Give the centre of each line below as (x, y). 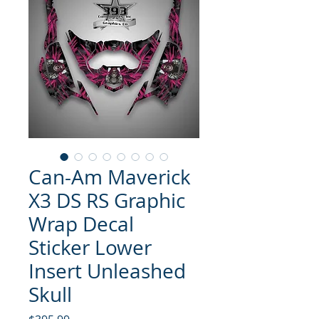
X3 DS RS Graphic (107, 200)
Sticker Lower (90, 247)
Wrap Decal (81, 224)
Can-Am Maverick (110, 177)
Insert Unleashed (107, 271)
